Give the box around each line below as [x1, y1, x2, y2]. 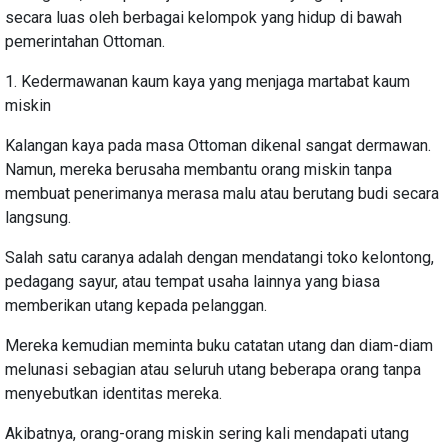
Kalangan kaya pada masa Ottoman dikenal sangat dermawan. [5, 135, 431, 155]
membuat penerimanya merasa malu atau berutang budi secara [5, 183, 439, 203]
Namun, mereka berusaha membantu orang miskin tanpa [5, 159, 392, 179]
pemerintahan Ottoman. [5, 31, 165, 51]
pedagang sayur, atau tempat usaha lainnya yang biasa [5, 271, 380, 291]
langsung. [5, 207, 71, 227]
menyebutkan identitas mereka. [5, 383, 222, 403]
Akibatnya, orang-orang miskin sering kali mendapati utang [5, 423, 409, 443]
